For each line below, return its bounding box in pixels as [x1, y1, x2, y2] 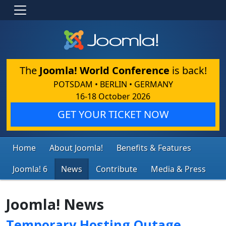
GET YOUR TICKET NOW [57, 107, 169, 121]
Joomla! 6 [13, 163, 47, 175]
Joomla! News [6, 194, 104, 214]
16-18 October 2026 [76, 90, 150, 102]
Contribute [96, 163, 137, 175]
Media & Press [151, 163, 206, 175]
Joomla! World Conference [39, 63, 169, 77]
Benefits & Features [117, 142, 191, 153]
